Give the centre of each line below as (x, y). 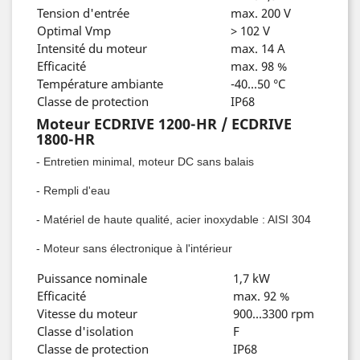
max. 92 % (261, 296)
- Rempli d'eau (73, 190)
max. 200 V (261, 13)
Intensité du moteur (92, 48)
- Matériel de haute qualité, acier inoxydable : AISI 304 (174, 219)
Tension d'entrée (83, 13)
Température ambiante (100, 84)
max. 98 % (259, 66)
